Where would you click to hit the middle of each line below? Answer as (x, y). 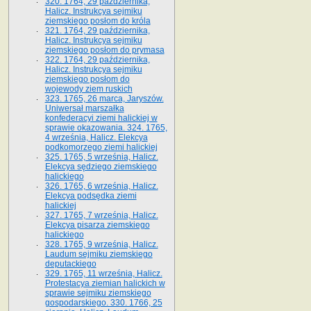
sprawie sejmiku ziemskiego (98, 293)
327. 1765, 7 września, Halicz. (101, 215)
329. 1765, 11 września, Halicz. (103, 273)
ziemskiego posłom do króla (98, 20)
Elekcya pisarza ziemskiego (97, 225)
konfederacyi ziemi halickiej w (101, 118)
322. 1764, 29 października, (97, 59)
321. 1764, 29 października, (97, 30)
